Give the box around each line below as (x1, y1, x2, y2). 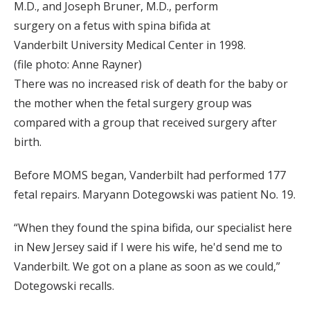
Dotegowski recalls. (14, 278, 114, 294)
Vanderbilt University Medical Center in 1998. (14, 37, 246, 53)
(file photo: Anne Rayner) (14, 57, 142, 73)
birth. (14, 134, 42, 150)
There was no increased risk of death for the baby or (14, 76, 288, 92)
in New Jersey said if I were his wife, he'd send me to (14, 239, 282, 255)
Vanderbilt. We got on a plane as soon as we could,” (14, 259, 280, 275)
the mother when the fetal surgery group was (14, 95, 252, 111)
